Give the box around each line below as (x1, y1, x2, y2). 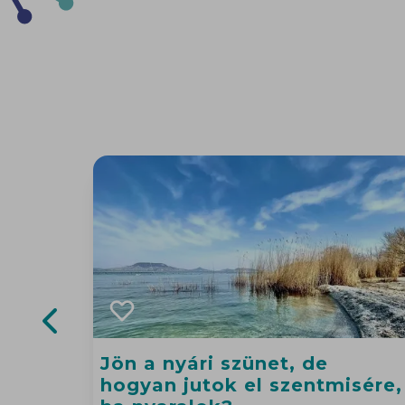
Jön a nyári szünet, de (100, 353, 328, 374)
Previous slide (49, 344, 148, 361)
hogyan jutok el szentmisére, (100, 374, 402, 396)
